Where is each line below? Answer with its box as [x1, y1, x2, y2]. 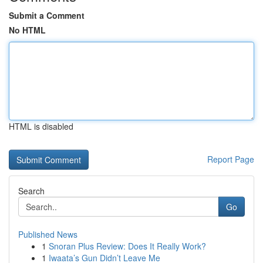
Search [18, 185, 45, 197]
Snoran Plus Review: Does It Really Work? [49, 240, 206, 252]
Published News [18, 228, 77, 240]
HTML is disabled [9, 120, 73, 132]
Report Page [207, 153, 254, 165]
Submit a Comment [9, 9, 85, 21]
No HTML [9, 24, 46, 36]
